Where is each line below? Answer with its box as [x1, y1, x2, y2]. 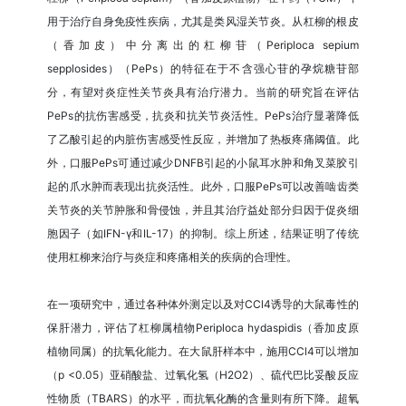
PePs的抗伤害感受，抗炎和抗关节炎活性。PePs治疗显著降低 [47, 109, 359, 123]
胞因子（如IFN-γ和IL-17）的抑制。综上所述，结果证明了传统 [47, 227, 359, 241]
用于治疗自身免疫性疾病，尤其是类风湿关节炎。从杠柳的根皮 [47, 14, 359, 29]
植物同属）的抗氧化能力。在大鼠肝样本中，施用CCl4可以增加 [47, 344, 359, 359]
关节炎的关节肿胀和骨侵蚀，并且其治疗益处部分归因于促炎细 [47, 203, 359, 217]
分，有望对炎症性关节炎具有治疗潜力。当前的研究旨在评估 [47, 85, 359, 100]
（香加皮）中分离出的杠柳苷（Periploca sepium [47, 38, 359, 53]
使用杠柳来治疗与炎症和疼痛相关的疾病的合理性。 [47, 250, 298, 265]
